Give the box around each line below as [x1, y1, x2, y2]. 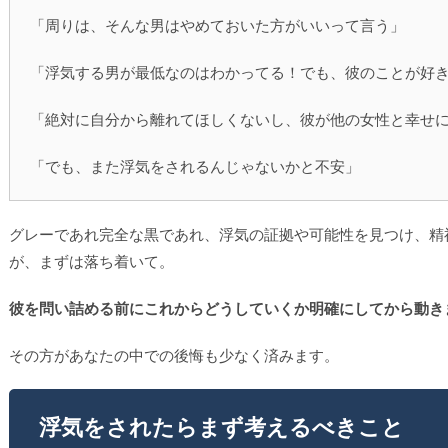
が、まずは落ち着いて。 [9, 252, 174, 271]
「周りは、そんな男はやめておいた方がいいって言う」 [30, 16, 405, 35]
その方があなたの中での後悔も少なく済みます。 [9, 346, 339, 365]
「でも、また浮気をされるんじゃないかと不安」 [30, 157, 360, 176]
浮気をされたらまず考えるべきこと [38, 415, 404, 440]
